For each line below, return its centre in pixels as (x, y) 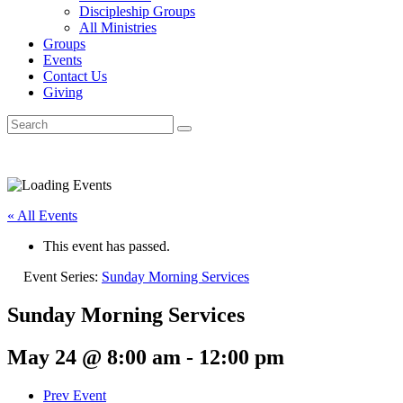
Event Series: (63, 277)
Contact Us (75, 76)
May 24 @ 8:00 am (94, 357)
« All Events (42, 215)
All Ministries (118, 27)
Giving (63, 92)
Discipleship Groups (137, 11)
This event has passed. (107, 246)
